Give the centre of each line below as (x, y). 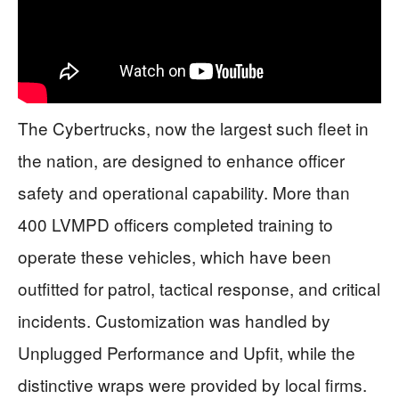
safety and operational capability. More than (184, 191)
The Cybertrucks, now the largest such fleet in (193, 127)
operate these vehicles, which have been (175, 256)
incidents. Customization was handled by (174, 320)
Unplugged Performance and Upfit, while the (187, 352)
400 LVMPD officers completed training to (175, 224)
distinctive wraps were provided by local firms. (192, 384)
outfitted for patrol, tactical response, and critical (199, 288)
